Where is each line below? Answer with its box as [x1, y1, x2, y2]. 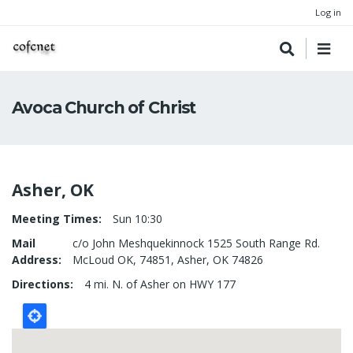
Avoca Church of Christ [12, 98, 196, 117]
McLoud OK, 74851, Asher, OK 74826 [72, 252, 263, 267]
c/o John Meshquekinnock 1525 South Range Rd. [72, 236, 320, 251]
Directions [12, 277, 70, 292]
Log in [315, 6, 341, 18]
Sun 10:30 [113, 211, 162, 226]
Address [12, 252, 58, 267]
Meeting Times [12, 211, 98, 226]
